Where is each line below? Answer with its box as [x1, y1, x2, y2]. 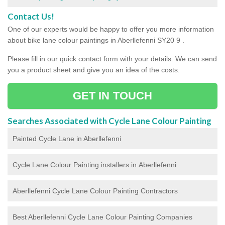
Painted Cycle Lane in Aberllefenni [13, 134, 121, 143]
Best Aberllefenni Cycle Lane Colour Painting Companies [13, 212, 192, 221]
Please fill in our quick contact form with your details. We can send [8, 54, 217, 63]
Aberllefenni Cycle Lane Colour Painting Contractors [13, 186, 178, 195]
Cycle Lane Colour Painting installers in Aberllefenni [13, 160, 176, 169]
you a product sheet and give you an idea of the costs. [8, 65, 180, 74]
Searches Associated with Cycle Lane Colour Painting [8, 115, 211, 126]
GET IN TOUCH [72, 89, 153, 102]
